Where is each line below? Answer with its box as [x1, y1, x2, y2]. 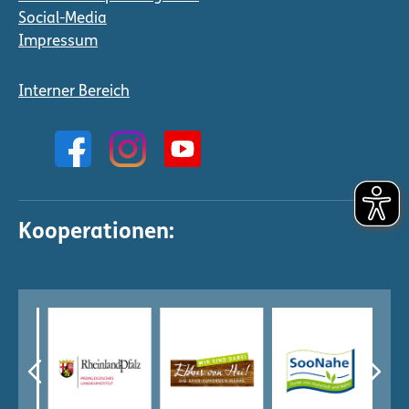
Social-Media [18, 10, 107, 26]
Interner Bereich [18, 83, 130, 100]
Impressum [18, 33, 98, 49]
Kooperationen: [18, 221, 174, 244]
